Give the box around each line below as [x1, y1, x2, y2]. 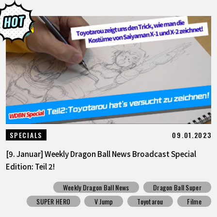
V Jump [94, 196, 113, 206]
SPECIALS [10, 130, 42, 140]
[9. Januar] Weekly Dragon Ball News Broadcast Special [5, 148, 196, 159]
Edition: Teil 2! [5, 161, 55, 172]
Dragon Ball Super [153, 182, 201, 192]
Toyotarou [137, 196, 163, 206]
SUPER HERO [36, 196, 71, 206]
